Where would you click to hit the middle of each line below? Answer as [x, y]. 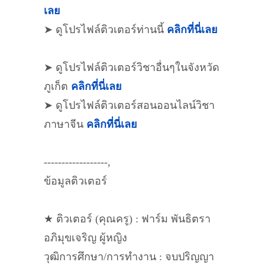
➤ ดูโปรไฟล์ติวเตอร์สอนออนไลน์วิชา [129, 105]
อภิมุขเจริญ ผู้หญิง [85, 238]
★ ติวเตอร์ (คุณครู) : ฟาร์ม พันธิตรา [127, 219]
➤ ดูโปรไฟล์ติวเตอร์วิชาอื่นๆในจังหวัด [132, 67]
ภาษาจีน [65, 124]
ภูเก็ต [57, 86]
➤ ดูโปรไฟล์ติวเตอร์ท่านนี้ [105, 30]
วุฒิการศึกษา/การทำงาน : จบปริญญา [129, 257]
